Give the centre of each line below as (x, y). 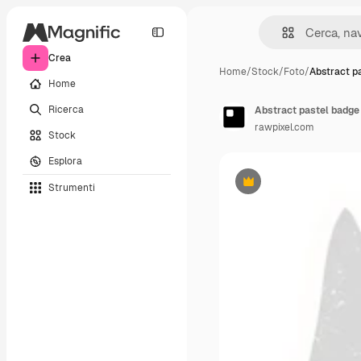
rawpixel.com (284, 127)
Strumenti (72, 187)
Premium (268, 187)
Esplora (65, 161)
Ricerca (66, 109)
